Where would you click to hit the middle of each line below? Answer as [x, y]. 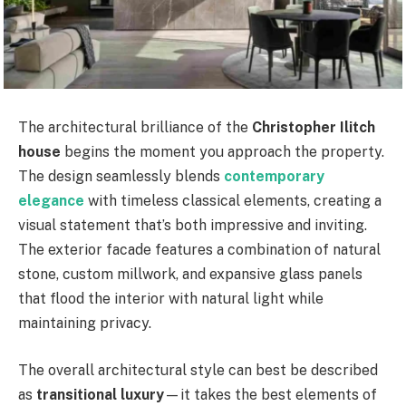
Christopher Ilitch [314, 128]
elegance [51, 201]
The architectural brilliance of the [135, 128]
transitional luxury [100, 394]
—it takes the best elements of [271, 394]
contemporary [274, 177]
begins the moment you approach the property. [222, 152]
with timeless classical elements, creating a [233, 201]
